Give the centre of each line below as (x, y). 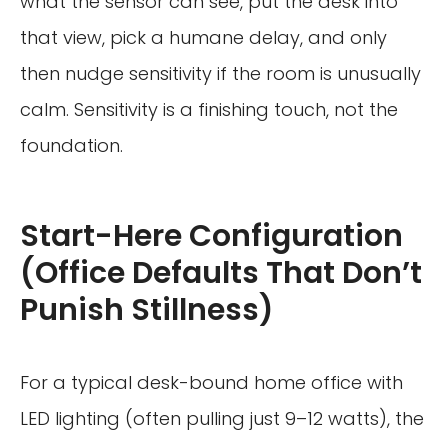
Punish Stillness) (147, 309)
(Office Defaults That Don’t (221, 272)
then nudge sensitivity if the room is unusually (220, 73)
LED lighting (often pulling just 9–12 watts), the (222, 418)
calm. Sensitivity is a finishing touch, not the (209, 109)
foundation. (71, 145)
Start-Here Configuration (211, 235)
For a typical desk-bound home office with (211, 382)
